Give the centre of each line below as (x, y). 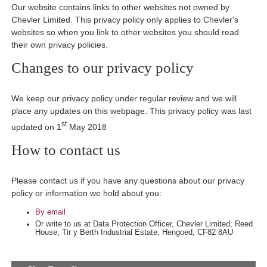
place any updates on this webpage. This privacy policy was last (132, 111)
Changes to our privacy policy (103, 67)
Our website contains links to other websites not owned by (121, 7)
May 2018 (87, 127)
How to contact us (66, 150)
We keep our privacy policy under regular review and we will (124, 98)
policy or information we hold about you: (87, 193)
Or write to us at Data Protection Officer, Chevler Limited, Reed (144, 224)
